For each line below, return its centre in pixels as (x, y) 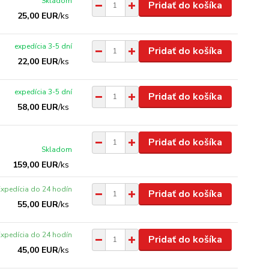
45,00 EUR (38, 250)
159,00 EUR (36, 165)
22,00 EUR (38, 61)
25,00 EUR (38, 16)
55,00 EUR (38, 204)
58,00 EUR (38, 107)
